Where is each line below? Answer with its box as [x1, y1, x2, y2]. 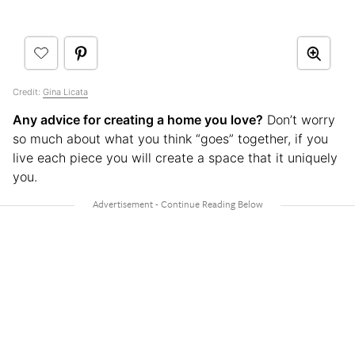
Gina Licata [43, 86, 88, 98]
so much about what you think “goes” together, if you [13, 131, 328, 147]
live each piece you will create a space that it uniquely [13, 150, 338, 166]
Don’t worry [263, 112, 335, 128]
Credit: [13, 86, 43, 98]
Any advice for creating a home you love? [13, 112, 263, 128]
